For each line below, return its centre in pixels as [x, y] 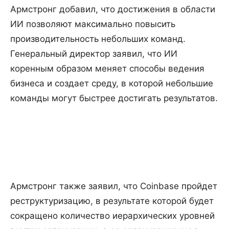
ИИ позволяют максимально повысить [93, 24]
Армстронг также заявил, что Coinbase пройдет [114, 186]
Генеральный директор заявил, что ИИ [94, 53]
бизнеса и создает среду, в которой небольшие [112, 83]
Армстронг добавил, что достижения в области [113, 9]
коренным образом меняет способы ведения [107, 68]
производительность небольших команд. [98, 39]
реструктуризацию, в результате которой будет [112, 201]
